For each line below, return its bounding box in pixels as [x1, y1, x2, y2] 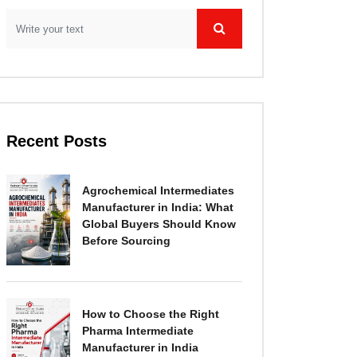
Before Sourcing [82, 234, 171, 247]
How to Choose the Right [82, 307, 219, 320]
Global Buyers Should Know [82, 218, 236, 230]
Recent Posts [6, 132, 107, 150]
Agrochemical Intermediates [82, 184, 234, 197]
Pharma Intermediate [82, 324, 194, 337]
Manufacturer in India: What [82, 201, 233, 214]
